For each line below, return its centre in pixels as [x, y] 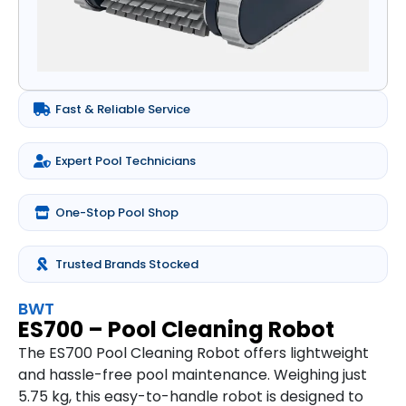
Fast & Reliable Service [123, 110]
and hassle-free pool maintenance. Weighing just [193, 375]
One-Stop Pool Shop [117, 213]
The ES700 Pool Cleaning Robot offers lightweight [193, 353]
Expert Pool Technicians [126, 161]
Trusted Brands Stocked [127, 265]
